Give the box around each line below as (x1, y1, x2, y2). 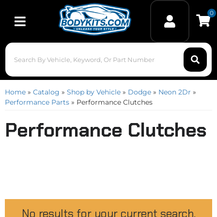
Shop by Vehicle (67, 88, 121, 96)
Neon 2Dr (158, 88, 191, 96)
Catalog (33, 88, 60, 96)
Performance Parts (5, 98, 69, 107)
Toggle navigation (20, 23, 64, 30)
